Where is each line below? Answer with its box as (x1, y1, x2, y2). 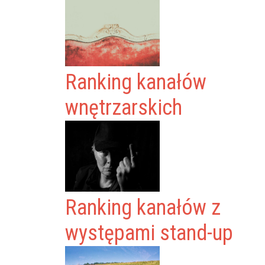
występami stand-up (65, 221, 234, 245)
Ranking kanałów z (65, 195, 221, 220)
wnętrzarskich (65, 95, 183, 120)
